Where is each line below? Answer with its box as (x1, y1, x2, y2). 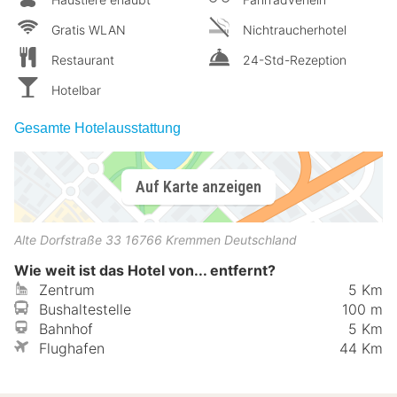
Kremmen (166, 231, 221, 247)
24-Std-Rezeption (243, 51, 346, 67)
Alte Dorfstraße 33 (14, 231, 121, 247)
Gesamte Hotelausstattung (14, 120, 181, 136)
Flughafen (39, 339, 105, 357)
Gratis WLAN (51, 21, 126, 37)
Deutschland (224, 231, 297, 247)
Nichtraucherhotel (243, 21, 346, 37)
